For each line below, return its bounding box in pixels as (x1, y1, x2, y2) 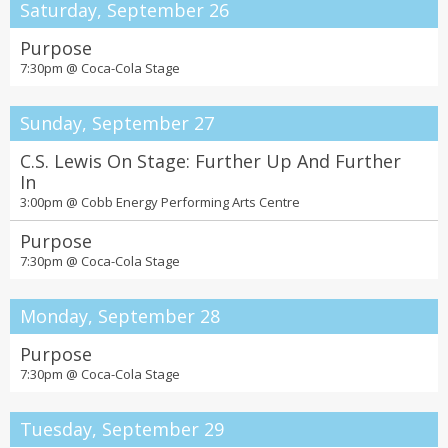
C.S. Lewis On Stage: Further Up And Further (20, 149, 401, 173)
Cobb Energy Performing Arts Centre (81, 193, 300, 211)
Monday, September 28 (20, 304, 220, 328)
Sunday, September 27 (20, 111, 214, 135)
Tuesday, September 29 (20, 417, 224, 441)
